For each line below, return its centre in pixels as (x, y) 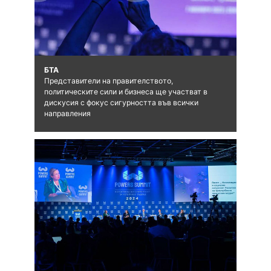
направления (67, 113)
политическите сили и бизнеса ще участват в (126, 91)
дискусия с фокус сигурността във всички (121, 102)
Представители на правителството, (108, 80)
